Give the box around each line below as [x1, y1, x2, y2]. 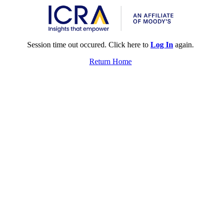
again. [173, 40, 194, 49]
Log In [150, 40, 173, 49]
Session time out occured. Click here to [27, 40, 150, 49]
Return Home [89, 57, 132, 66]
